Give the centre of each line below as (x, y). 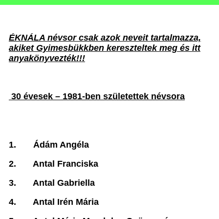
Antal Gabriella (64, 183)
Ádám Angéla (61, 145)
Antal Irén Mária (66, 202)
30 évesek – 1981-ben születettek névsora (98, 96)
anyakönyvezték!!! (47, 58)
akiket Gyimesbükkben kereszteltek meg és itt (105, 48)
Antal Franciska (66, 164)
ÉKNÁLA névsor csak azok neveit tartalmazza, (105, 38)
